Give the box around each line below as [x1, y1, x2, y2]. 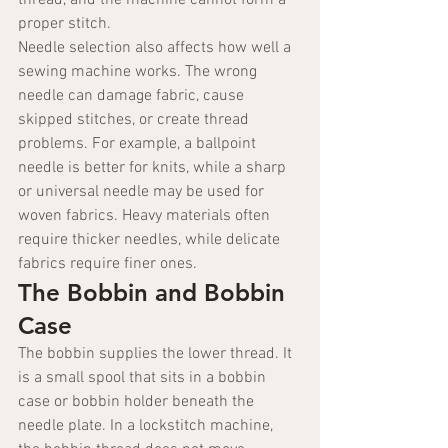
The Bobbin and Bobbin [18, 278, 292, 308]
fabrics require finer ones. [18, 254, 197, 275]
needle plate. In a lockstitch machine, [18, 416, 277, 437]
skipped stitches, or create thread [18, 110, 253, 131]
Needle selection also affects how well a [18, 38, 295, 59]
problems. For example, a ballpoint [18, 134, 260, 155]
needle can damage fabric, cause [18, 86, 248, 107]
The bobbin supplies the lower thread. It [18, 344, 296, 365]
